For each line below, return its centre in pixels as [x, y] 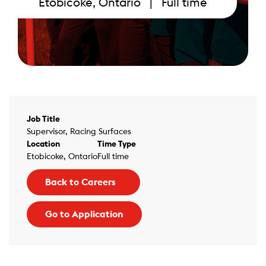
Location [43, 144]
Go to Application [84, 214]
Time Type [117, 144]
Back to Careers [80, 182]
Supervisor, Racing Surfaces [79, 132]
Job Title [43, 119]
